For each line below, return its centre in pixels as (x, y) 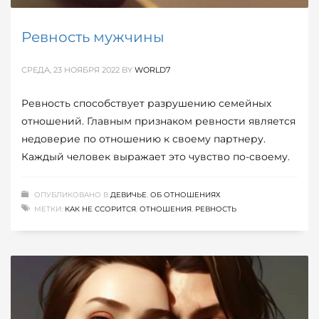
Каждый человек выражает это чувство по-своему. (156, 157)
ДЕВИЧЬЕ (129, 195)
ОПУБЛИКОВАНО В (72, 195)
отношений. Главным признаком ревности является (158, 121)
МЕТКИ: (48, 209)
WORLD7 (152, 70)
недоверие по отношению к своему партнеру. (143, 139)
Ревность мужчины (93, 37)
